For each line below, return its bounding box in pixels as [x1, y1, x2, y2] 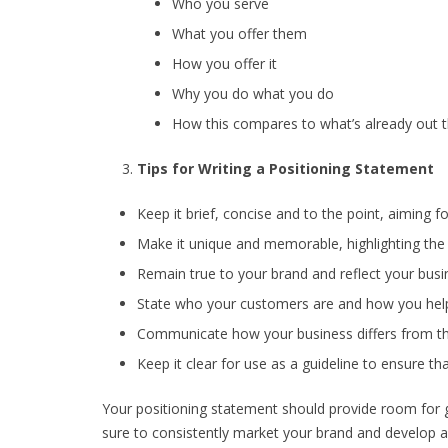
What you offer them [172, 24, 307, 43]
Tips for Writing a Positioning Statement [137, 159, 434, 178]
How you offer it [172, 54, 277, 73]
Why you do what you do [172, 84, 334, 103]
